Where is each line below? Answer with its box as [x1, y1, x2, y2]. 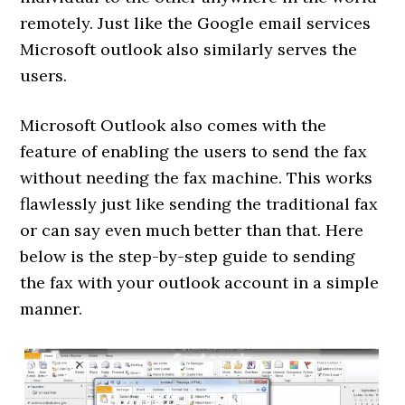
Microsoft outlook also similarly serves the [20, 38, 358, 60]
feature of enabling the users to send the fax [20, 140, 368, 162]
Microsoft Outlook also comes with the [20, 114, 327, 136]
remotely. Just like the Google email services [20, 12, 372, 33]
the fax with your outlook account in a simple [20, 271, 380, 293]
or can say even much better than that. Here [20, 219, 364, 240]
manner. [20, 297, 83, 319]
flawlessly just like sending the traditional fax [20, 193, 379, 214]
